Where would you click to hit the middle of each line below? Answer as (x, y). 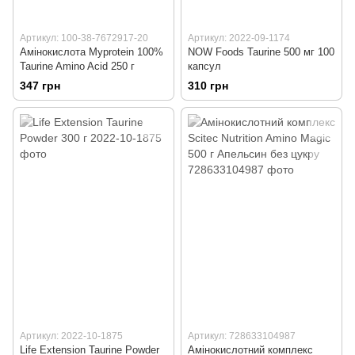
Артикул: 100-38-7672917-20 (84, 38)
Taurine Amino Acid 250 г (77, 66)
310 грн (208, 85)
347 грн (40, 85)
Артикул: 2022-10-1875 (71, 336)
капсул (204, 66)
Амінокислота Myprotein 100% (92, 52)
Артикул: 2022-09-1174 (239, 38)
